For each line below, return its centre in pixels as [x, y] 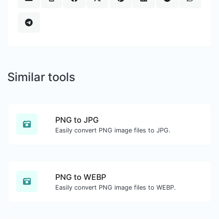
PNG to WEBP [81, 177]
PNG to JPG [77, 120]
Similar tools [41, 77]
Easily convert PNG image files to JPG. [113, 130]
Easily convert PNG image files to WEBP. [116, 187]
